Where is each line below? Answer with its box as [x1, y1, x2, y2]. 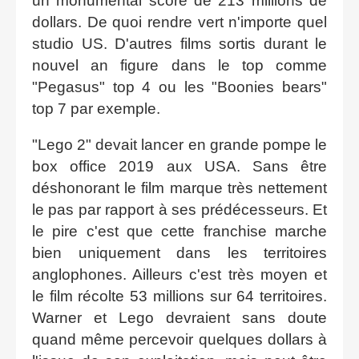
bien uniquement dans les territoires [32, 244, 327, 261]
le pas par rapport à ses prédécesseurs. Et [32, 200, 327, 218]
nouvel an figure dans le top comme [32, 56, 327, 74]
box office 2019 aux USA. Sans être [32, 157, 327, 175]
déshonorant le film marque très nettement [32, 179, 327, 196]
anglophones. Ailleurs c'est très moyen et [32, 265, 327, 283]
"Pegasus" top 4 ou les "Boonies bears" [32, 78, 327, 95]
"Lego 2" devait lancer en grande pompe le [32, 135, 327, 153]
